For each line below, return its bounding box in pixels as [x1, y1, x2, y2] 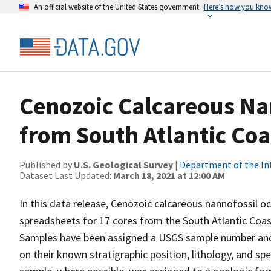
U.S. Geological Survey [74, 158, 173, 171]
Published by [19, 158, 74, 171]
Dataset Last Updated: [19, 169, 113, 181]
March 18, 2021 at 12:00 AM [113, 169, 225, 181]
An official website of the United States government [34, 2, 199, 11]
